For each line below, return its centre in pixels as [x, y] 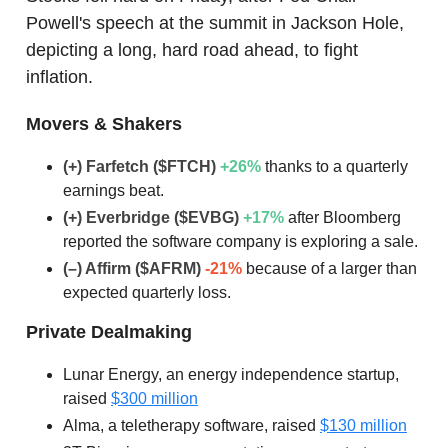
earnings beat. [113, 191]
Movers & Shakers [104, 124]
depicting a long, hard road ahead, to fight [192, 50]
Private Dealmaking [109, 332]
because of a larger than [329, 269]
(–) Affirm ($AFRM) [132, 269]
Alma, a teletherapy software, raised [191, 426]
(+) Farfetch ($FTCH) [139, 167]
